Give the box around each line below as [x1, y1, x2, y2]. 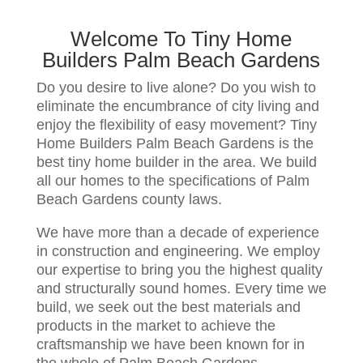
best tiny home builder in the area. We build [36, 153, 317, 170]
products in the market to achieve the [36, 317, 275, 334]
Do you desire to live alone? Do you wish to [36, 79, 316, 96]
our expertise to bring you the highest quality [36, 261, 322, 278]
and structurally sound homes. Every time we [36, 280, 327, 297]
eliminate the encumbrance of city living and [36, 97, 319, 114]
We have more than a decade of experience [36, 224, 319, 241]
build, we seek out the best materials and [36, 298, 301, 315]
